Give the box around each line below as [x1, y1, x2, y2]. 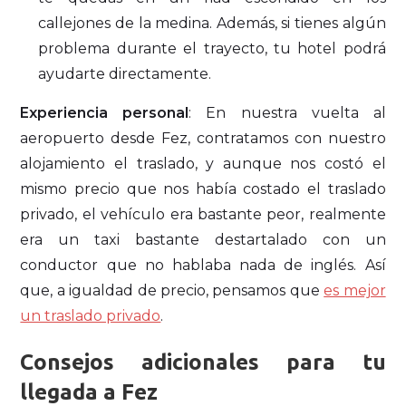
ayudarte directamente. [38, 64, 212, 82]
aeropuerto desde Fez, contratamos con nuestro [20, 129, 386, 147]
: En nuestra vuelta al [188, 103, 386, 121]
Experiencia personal [20, 103, 189, 121]
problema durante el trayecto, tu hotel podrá [38, 39, 386, 57]
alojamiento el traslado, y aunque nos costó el [20, 154, 386, 172]
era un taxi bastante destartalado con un [20, 230, 386, 248]
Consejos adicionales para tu [20, 349, 386, 374]
